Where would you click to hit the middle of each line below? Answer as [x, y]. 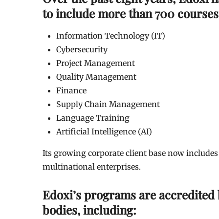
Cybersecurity [82, 49]
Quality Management [96, 77]
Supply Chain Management [108, 104]
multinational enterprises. [92, 166]
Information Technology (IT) [111, 35]
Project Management [96, 63]
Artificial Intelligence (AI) [104, 131]
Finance [71, 90]
